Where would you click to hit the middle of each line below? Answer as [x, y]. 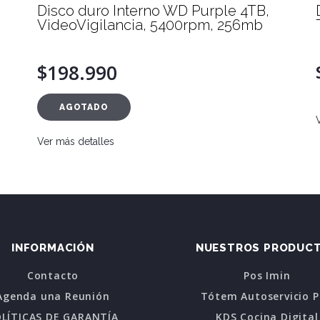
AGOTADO [84, 107]
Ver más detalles [76, 142]
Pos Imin [267, 276]
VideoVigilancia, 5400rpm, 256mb [150, 25]
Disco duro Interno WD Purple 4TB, [153, 10]
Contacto [53, 276]
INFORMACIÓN [53, 247]
